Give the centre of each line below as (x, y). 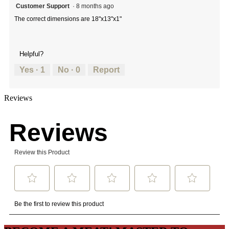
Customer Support (43, 6)
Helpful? (31, 54)
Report (106, 70)
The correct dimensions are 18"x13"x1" (68, 19)
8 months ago (97, 6)
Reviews (18, 98)
